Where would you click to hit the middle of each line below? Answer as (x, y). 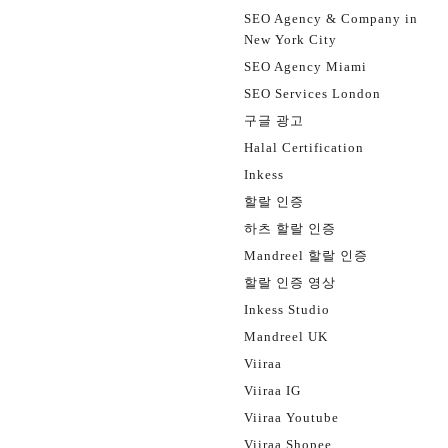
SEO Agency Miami (305, 66)
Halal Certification (304, 147)
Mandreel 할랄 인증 (306, 255)
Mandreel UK (286, 336)
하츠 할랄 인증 (290, 228)
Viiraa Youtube (291, 417)
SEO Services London (312, 93)
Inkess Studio (287, 309)
